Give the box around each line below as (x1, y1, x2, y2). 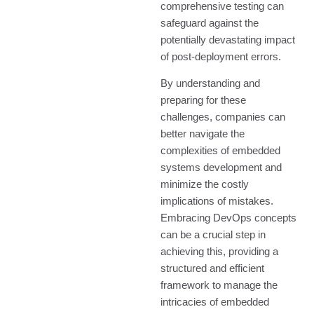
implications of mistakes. (161, 195, 274, 207)
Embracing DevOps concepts (161, 212, 297, 224)
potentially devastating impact (161, 34, 296, 46)
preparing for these (161, 94, 247, 106)
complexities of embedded (161, 144, 281, 156)
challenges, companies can (161, 111, 286, 123)
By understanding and (161, 77, 261, 89)
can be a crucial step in (161, 228, 266, 240)
